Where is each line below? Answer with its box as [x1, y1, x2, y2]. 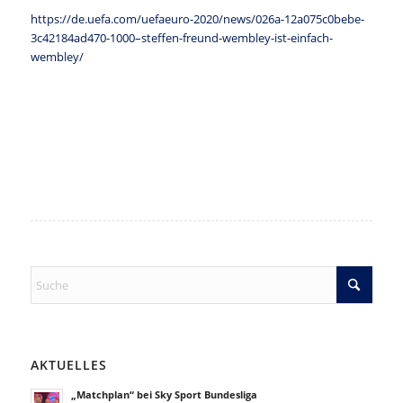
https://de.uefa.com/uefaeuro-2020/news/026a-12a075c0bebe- [30, 11, 364, 28]
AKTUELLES [30, 356, 107, 374]
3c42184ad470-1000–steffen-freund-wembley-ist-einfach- [30, 30, 333, 47]
